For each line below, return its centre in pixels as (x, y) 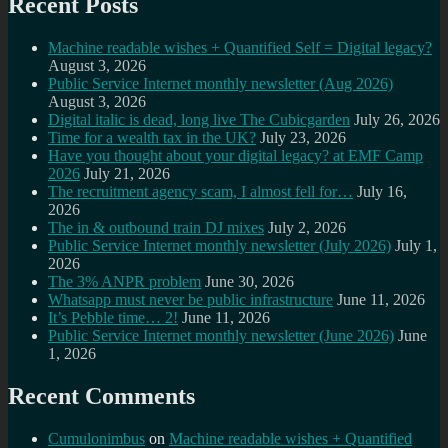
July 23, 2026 (303, 138)
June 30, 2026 (249, 282)
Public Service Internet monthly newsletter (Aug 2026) (220, 84)
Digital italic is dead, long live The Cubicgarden (199, 120)
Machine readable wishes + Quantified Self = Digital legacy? (240, 48)
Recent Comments (101, 395)
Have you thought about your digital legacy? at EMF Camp (235, 156)
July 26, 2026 (397, 120)
